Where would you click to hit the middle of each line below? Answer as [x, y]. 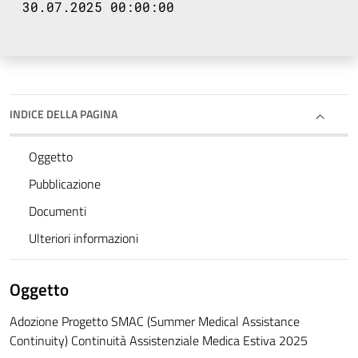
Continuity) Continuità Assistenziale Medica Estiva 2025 [159, 341]
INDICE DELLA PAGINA [64, 114]
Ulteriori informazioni [84, 239]
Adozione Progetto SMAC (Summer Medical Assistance [155, 322]
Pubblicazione [65, 184]
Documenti [58, 211]
